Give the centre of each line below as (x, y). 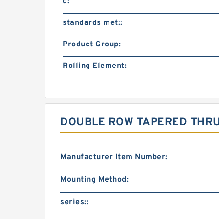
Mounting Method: (94, 180)
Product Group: (92, 44)
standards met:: (93, 23)
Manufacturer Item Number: (114, 157)
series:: (74, 202)
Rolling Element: (95, 66)
